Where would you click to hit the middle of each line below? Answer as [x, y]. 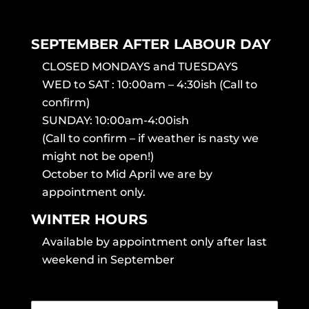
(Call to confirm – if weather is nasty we [150, 139]
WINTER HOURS [89, 220]
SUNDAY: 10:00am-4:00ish [115, 121]
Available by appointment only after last [154, 242]
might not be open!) [98, 157]
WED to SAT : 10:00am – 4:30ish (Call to [149, 85]
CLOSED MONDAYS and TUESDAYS [140, 67]
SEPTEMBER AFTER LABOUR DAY [151, 44]
